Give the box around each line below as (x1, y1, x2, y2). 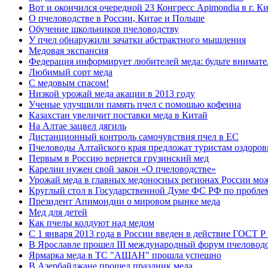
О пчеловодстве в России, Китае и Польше (29, 13, 205, 23)
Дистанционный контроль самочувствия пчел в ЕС (29, 132, 239, 142)
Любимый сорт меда (29, 67, 112, 77)
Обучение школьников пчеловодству (29, 24, 179, 34)
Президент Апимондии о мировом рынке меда (29, 196, 220, 206)
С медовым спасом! (29, 78, 109, 88)
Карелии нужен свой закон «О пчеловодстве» (29, 164, 216, 174)
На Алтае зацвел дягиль (29, 121, 126, 131)
